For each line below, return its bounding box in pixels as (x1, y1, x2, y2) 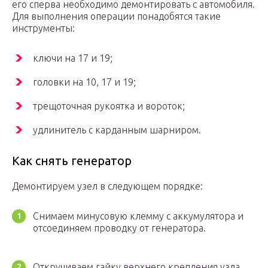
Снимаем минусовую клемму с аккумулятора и (33, 211, 243, 222)
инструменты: (12, 23, 75, 34)
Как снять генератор (12, 154, 132, 168)
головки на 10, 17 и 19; (33, 77, 136, 88)
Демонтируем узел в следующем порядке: (12, 181, 203, 192)
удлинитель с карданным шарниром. (33, 124, 201, 136)
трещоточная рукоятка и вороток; (33, 100, 185, 112)
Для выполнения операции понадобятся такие (12, 11, 221, 22)
